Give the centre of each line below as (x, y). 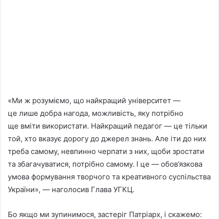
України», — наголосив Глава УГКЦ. (71, 190)
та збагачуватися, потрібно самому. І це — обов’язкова (105, 164)
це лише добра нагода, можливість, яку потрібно (96, 113)
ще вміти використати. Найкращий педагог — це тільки (108, 126)
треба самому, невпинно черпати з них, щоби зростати (106, 152)
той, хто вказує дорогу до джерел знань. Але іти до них (107, 139)
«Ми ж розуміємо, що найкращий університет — (94, 101)
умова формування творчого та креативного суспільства (109, 177)
